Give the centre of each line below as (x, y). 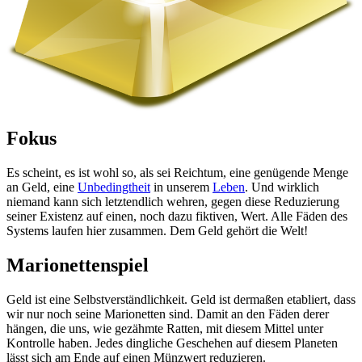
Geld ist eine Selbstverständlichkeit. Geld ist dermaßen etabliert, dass (181, 300)
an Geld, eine (42, 187)
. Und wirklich (282, 187)
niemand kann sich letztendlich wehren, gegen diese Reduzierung (173, 202)
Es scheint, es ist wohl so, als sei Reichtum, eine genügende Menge (177, 173)
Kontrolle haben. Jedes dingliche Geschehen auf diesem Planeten (172, 343)
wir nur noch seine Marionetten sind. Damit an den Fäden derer (168, 314)
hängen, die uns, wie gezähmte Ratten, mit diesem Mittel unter (165, 329)
